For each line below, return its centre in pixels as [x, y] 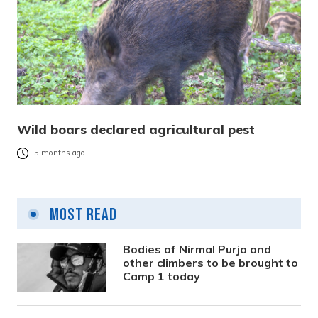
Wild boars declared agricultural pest [136, 130]
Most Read [82, 215]
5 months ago [60, 153]
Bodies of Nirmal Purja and [197, 250]
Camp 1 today [162, 276]
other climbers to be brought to [211, 263]
